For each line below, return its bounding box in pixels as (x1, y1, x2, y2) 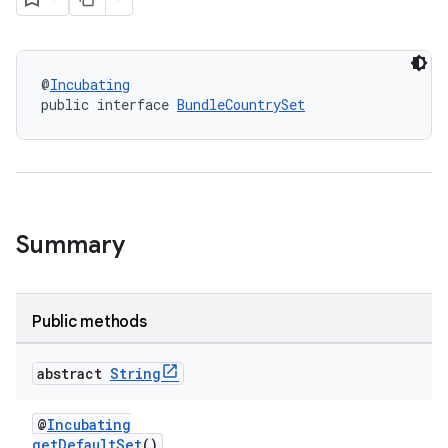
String (110, 364, 161, 383)
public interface (41, 95, 177, 114)
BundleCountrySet (177, 95, 305, 114)
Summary (16, 230, 125, 260)
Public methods (32, 312, 147, 332)
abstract (37, 364, 110, 383)
